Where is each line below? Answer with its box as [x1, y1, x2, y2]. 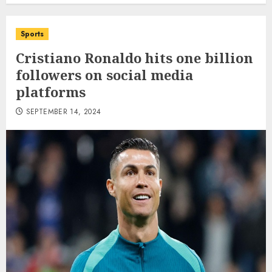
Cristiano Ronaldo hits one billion [16, 49, 253, 67]
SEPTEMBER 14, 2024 [25, 106, 101, 117]
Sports [21, 29, 44, 39]
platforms [16, 83, 86, 101]
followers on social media [16, 66, 193, 84]
